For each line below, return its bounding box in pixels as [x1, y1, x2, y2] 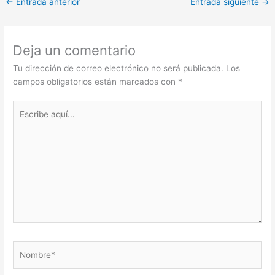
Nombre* [12, 242, 48, 253]
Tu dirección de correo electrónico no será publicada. [13, 63, 224, 73]
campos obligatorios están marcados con [13, 76, 179, 87]
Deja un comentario [13, 42, 136, 58]
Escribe [12, 102, 42, 112]
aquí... [12, 115, 37, 126]
